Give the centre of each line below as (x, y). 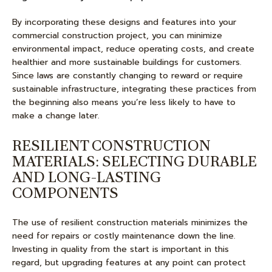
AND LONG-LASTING (87, 177)
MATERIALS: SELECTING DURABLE (134, 161)
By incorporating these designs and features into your (124, 22)
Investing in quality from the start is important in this (121, 249)
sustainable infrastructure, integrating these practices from (134, 89)
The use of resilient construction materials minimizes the (130, 223)
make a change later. (56, 116)
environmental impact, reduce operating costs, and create (133, 49)
